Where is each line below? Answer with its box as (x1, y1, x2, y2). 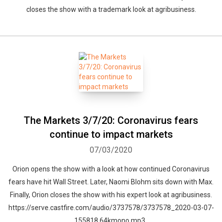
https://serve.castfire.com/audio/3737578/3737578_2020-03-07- (8, 204, 214, 212)
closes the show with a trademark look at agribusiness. (26, 5, 196, 13)
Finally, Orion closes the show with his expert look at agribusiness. (10, 191, 212, 199)
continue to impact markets (49, 128, 173, 140)
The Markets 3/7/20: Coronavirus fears (24, 114, 198, 126)
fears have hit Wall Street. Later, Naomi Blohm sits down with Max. (8, 178, 214, 186)
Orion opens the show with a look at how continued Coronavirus (12, 165, 210, 173)
